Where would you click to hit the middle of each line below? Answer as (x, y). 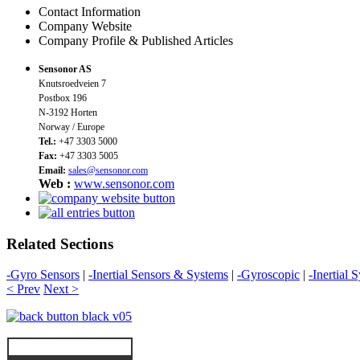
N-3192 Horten (68, 112)
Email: (53, 170)
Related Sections (60, 243)
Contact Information (90, 11)
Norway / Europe (72, 127)
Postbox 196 (63, 98)
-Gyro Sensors (43, 275)
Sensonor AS (65, 69)
